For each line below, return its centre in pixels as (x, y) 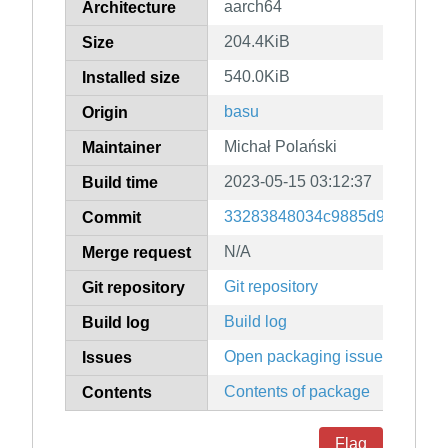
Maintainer (121, 148)
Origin (105, 113)
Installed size (131, 78)
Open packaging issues (307, 357)
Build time (120, 183)
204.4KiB (257, 42)
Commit (111, 218)
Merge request (136, 253)
